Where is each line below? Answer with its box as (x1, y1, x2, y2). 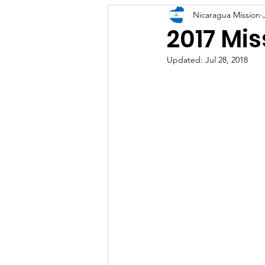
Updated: (167, 54, 205, 65)
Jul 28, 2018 (205, 54, 248, 65)
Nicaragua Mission (193, 9, 260, 20)
